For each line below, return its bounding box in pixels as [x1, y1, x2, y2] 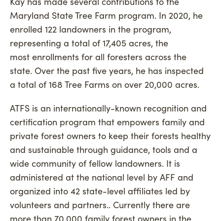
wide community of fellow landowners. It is [10, 157, 180, 169]
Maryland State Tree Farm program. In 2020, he [10, 9, 203, 21]
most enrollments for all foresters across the [10, 50, 186, 63]
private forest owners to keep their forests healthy [10, 129, 211, 142]
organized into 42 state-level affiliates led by [10, 184, 190, 197]
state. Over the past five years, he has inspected [10, 64, 204, 76]
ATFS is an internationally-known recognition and [10, 102, 207, 114]
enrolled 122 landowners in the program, [10, 23, 171, 35]
